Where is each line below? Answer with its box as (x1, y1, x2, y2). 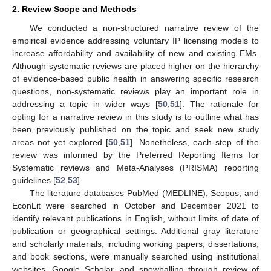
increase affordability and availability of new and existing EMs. (12, 48, 259, 59)
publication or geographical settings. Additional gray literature (12, 226, 259, 237)
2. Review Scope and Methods (12, 4, 137, 15)
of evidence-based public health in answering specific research (12, 74, 259, 84)
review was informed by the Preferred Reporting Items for (12, 150, 259, 160)
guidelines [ (12, 175, 56, 186)
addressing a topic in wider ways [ (12, 99, 158, 109)
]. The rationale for (180, 99, 259, 109)
